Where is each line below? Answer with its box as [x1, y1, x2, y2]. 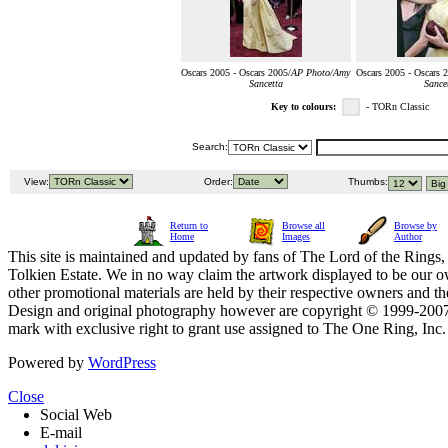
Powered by [8, 354, 88, 372]
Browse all [282, 220, 325, 232]
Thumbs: [345, 176, 388, 188]
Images [282, 231, 310, 243]
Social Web [40, 406, 112, 424]
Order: [201, 176, 233, 188]
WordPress [88, 354, 156, 372]
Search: [192, 141, 228, 153]
